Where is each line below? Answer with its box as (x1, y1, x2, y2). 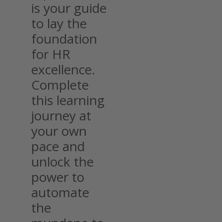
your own (31, 121, 87, 140)
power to (31, 167, 84, 186)
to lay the (31, 14, 87, 32)
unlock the (31, 152, 94, 170)
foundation (31, 29, 97, 48)
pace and (31, 137, 85, 155)
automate (31, 183, 89, 201)
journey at (31, 106, 91, 124)
